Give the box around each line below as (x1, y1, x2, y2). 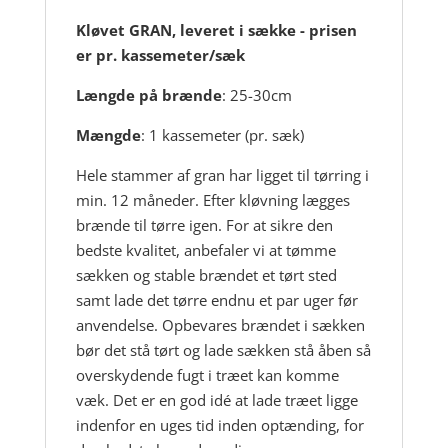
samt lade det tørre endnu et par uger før (75, 290, 358, 310)
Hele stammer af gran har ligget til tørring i (75, 165, 369, 185)
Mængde (75, 125, 141, 145)
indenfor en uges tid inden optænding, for (75, 415, 364, 435)
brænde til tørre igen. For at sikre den (75, 215, 333, 235)
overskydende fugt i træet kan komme (75, 365, 339, 385)
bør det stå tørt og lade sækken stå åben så (75, 340, 371, 360)
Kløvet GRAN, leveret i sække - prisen (75, 20, 357, 40)
